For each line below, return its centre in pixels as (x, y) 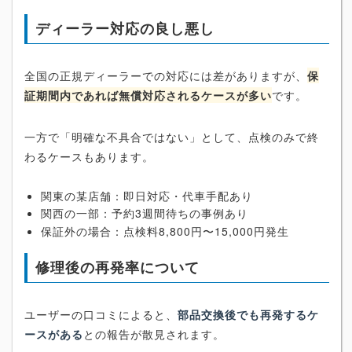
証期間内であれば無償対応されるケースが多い (148, 95)
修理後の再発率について (117, 267)
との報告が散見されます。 (154, 334)
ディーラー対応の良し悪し (125, 28)
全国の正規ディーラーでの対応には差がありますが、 (166, 75)
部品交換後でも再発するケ (248, 314)
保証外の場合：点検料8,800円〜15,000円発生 (165, 231)
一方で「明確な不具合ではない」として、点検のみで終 (172, 136)
